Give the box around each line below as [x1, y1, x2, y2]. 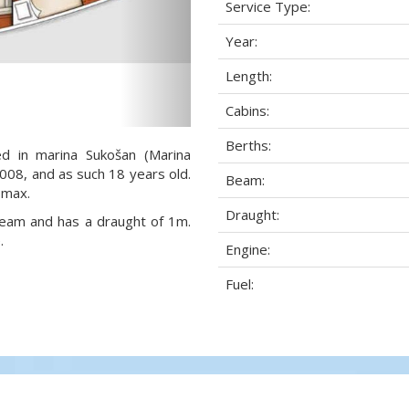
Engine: [225, 240, 270, 258]
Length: [225, 67, 272, 85]
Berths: [225, 136, 271, 154]
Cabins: [225, 101, 269, 120]
